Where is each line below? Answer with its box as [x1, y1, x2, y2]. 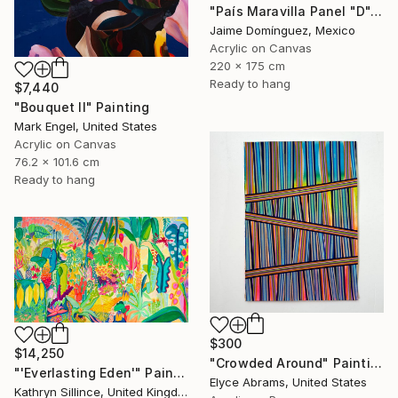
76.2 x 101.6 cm [14, 155, 99, 170]
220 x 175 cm [210, 58, 285, 73]
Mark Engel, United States [14, 119, 157, 134]
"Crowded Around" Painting [370, 354, 382, 370]
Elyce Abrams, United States [210, 374, 367, 389]
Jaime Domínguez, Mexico [210, 22, 355, 37]
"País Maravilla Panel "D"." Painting [370, 3, 383, 19]
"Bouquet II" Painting [14, 99, 150, 115]
